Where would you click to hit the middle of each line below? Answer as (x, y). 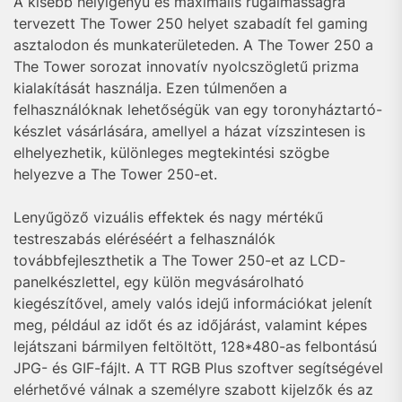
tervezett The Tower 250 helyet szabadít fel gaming (191, 23)
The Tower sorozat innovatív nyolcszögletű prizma (186, 66)
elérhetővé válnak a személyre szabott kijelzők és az (193, 389)
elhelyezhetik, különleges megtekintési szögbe (171, 153)
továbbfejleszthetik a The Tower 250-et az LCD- (179, 260)
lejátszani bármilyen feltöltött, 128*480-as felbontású (195, 346)
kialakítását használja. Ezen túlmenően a (150, 88)
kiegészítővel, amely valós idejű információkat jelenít (193, 303)
